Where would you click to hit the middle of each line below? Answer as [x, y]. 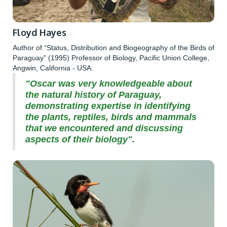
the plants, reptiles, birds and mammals [111, 117]
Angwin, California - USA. [53, 68]
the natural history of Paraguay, [93, 94]
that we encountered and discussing [104, 128]
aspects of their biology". [80, 139]
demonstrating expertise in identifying [108, 106]
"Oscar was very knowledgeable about [109, 83]
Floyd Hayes [40, 32]
